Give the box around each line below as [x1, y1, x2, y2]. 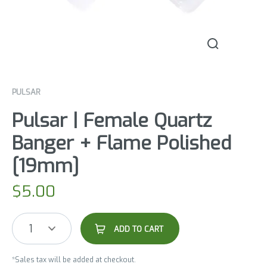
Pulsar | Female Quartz [12, 108, 212, 133]
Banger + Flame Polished [12, 131, 231, 156]
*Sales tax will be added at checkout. [12, 255, 136, 265]
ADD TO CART [114, 224, 163, 235]
